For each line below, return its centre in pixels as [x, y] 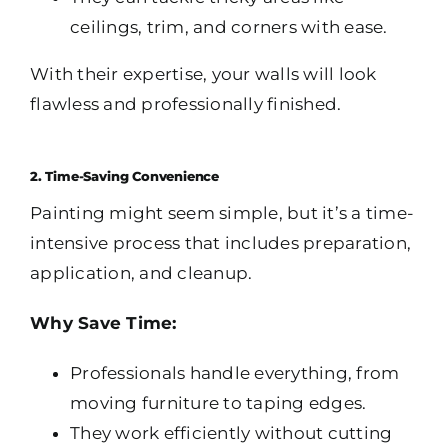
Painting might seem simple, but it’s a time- [222, 213]
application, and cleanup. [141, 273]
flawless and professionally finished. [186, 104]
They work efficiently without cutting [231, 433]
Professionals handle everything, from [235, 373]
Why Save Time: [103, 323]
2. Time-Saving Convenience [125, 177]
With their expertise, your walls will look [203, 74]
